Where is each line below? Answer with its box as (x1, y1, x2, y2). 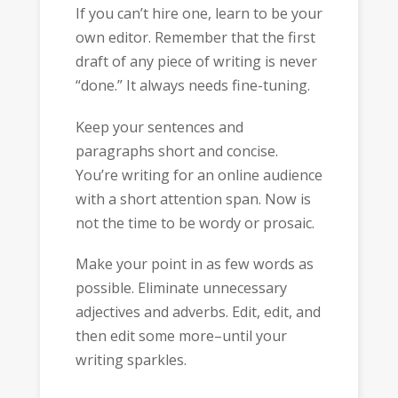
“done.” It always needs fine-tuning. (75, 76, 310, 96)
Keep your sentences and (75, 116, 243, 137)
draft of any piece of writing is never (75, 52, 317, 72)
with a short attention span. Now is (75, 188, 311, 209)
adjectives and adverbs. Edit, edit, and (75, 302, 321, 322)
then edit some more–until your (75, 326, 287, 346)
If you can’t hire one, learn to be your (75, 4, 322, 24)
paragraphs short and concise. (75, 140, 278, 161)
